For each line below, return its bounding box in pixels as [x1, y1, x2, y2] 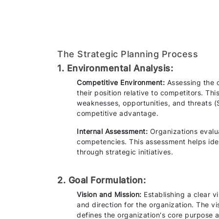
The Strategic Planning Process [57, 48, 198, 59]
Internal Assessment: [77, 127, 148, 135]
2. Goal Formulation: [57, 175, 146, 185]
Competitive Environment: [77, 78, 167, 87]
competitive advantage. [77, 109, 158, 117]
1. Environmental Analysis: [57, 63, 173, 73]
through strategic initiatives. [77, 147, 173, 156]
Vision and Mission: [77, 190, 142, 198]
